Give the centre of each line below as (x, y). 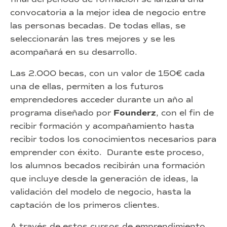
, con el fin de (185, 112)
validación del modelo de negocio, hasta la (101, 192)
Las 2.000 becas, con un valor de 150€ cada (107, 73)
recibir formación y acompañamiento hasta (102, 126)
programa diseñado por (62, 112)
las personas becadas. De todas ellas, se (98, 25)
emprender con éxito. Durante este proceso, (107, 152)
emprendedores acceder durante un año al (102, 99)
